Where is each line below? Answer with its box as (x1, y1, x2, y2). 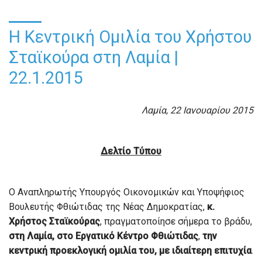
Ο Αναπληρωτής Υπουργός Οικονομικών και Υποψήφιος (9, 186, 244, 198)
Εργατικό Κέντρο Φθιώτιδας (75, 230, 198, 242)
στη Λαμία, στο (9, 230, 73, 242)
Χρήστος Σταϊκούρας (9, 215, 100, 227)
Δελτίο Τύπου (101, 145, 161, 157)
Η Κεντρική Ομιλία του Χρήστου (9, 26, 251, 47)
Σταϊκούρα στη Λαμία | (9, 47, 178, 67)
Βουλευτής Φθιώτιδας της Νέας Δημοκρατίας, (9, 201, 207, 212)
